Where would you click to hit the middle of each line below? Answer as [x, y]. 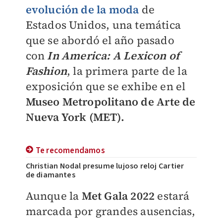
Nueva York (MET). [75, 117]
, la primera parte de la [127, 71]
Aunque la [54, 196]
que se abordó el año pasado [100, 40]
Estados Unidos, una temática [103, 25]
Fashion [46, 71]
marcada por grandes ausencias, [111, 211]
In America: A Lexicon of [113, 55]
